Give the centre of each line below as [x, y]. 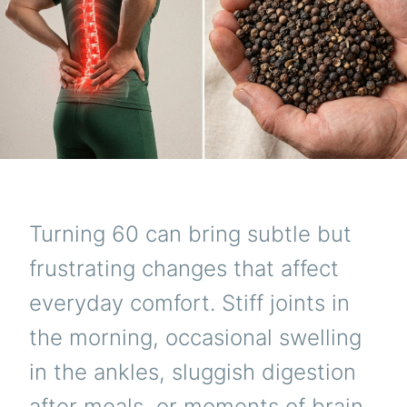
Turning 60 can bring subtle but [190, 233]
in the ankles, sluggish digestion [193, 372]
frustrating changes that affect [184, 268]
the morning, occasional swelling [195, 337]
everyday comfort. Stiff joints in [189, 303]
